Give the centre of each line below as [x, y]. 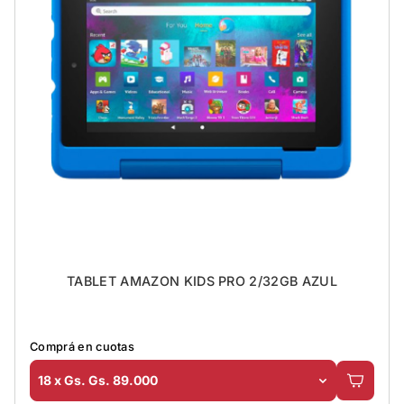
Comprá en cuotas [83, 346]
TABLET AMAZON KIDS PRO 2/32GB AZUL [202, 280]
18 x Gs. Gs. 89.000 [98, 381]
